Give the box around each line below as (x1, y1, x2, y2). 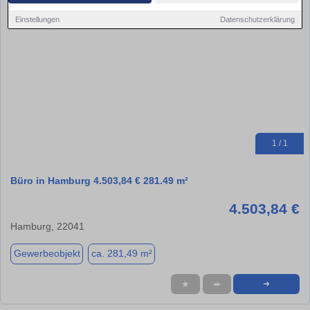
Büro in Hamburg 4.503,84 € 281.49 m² (10, 174, 188, 186)
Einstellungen (15, 15, 60, 24)
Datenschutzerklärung (219, 15, 295, 24)
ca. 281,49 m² (91, 248, 152, 259)
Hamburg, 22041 (10, 220, 84, 232)
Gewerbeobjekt (13, 248, 80, 259)
